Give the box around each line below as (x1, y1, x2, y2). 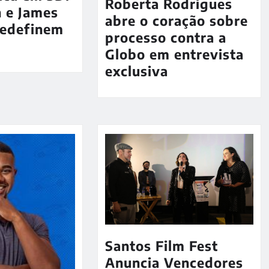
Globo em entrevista (104, 46, 244, 63)
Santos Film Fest (104, 237, 218, 255)
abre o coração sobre (104, 12, 248, 29)
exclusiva (104, 62, 168, 80)
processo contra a (104, 29, 226, 46)
